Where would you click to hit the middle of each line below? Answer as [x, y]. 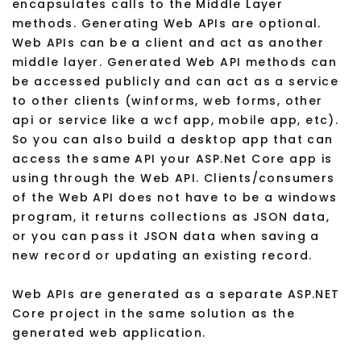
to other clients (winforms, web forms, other [168, 101]
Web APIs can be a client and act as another [168, 43]
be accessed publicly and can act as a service [175, 82]
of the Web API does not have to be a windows [175, 198]
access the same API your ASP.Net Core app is [172, 159]
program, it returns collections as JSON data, [171, 217]
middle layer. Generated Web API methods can [175, 62]
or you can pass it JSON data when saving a [166, 237]
